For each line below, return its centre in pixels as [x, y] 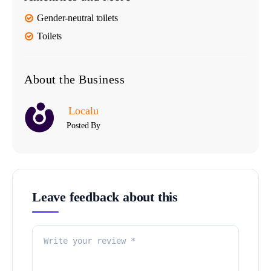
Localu [83, 111]
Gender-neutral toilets [77, 18]
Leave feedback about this [105, 197]
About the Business [74, 79]
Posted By [84, 126]
